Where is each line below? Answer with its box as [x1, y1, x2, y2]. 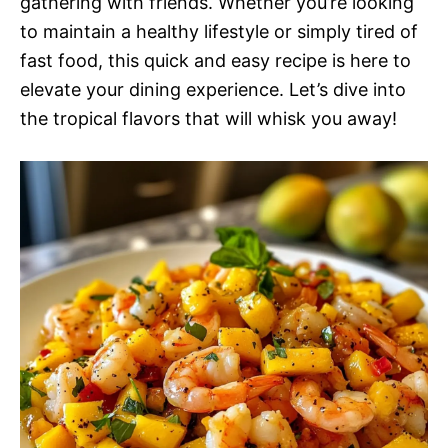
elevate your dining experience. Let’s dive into [20, 79, 406, 100]
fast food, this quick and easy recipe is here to [20, 50, 411, 71]
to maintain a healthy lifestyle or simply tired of [20, 21, 418, 42]
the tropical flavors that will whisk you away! [20, 108, 397, 129]
